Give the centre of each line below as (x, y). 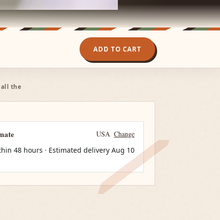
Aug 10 (123, 150)
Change (124, 134)
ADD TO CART (117, 49)
